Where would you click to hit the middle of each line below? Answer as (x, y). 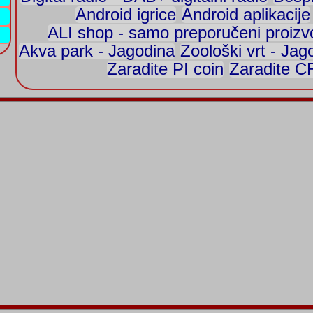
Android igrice (126, 14)
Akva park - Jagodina (97, 51)
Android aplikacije (246, 14)
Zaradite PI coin (165, 69)
